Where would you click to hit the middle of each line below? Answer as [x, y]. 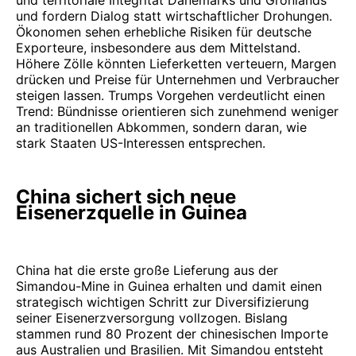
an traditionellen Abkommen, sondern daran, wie [161, 128]
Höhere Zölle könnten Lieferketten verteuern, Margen [176, 64]
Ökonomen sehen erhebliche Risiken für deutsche [164, 32]
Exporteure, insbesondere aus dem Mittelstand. [158, 48]
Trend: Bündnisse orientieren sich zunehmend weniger [177, 112]
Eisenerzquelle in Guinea [132, 213]
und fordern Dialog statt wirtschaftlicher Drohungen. [174, 16]
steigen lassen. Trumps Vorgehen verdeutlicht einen [170, 96]
